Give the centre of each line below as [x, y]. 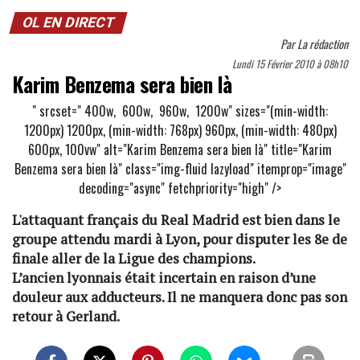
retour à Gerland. [66, 317]
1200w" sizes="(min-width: [260, 111]
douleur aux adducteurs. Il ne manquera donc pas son [180, 297]
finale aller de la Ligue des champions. [134, 259]
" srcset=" [57, 111]
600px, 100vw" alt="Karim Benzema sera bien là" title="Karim [180, 150]
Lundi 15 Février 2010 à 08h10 [290, 64]
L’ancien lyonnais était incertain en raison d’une [164, 278]
